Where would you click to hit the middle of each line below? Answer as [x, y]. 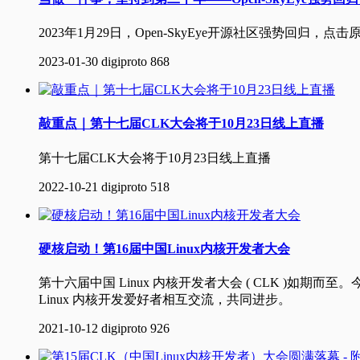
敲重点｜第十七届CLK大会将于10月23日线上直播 [181, 124]
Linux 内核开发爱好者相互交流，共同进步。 [165, 300]
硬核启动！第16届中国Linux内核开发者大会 [164, 248]
